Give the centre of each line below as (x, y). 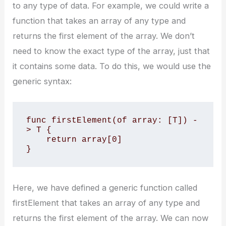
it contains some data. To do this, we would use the (112, 66)
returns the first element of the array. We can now (111, 218)
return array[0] (36, 139)
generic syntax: (42, 81)
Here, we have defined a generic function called (105, 188)
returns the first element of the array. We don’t (104, 36)
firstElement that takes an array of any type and (106, 203)
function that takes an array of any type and (99, 21)
